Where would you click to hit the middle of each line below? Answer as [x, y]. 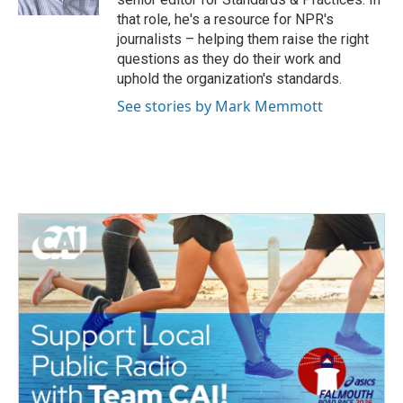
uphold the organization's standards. [229, 78]
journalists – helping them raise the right [243, 39]
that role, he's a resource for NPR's [225, 19]
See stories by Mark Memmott [220, 106]
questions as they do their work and [229, 58]
